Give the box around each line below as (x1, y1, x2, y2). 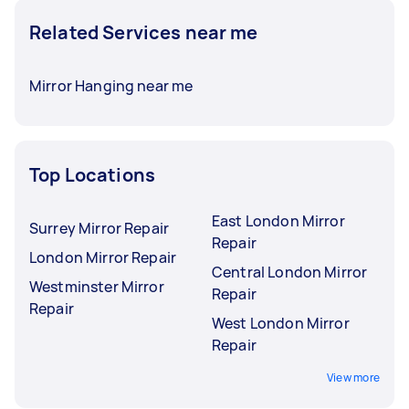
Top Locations (29, 163, 155, 187)
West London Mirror (212, 313, 350, 333)
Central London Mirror (212, 262, 368, 282)
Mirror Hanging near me (29, 76, 194, 96)
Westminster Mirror (29, 277, 164, 297)
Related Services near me (29, 20, 258, 45)
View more (326, 370, 380, 385)
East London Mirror (212, 211, 345, 231)
